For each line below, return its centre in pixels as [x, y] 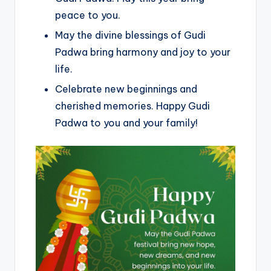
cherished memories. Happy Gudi [132, 106]
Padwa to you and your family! [126, 122]
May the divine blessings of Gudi [130, 35]
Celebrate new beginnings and [126, 89]
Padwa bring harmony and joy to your [143, 52]
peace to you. [88, 15]
